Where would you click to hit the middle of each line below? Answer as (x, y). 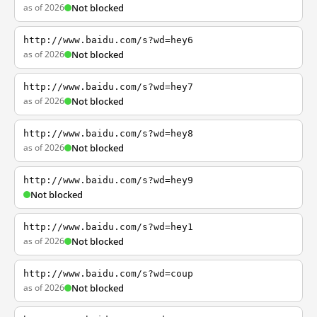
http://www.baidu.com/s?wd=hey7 (108, 87)
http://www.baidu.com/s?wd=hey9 (108, 180)
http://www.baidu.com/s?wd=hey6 (108, 40)
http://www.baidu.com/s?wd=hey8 (108, 133)
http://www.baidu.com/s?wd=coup (108, 273)
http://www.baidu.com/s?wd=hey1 (108, 227)
